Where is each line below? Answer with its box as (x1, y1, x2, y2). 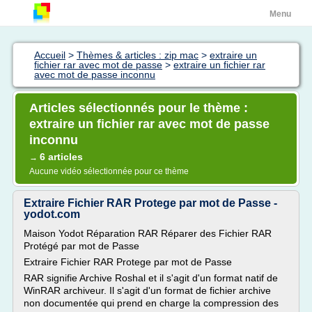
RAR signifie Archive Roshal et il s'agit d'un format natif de (24, 272, 278, 283)
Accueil (34, 49, 65, 61)
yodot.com (24, 208, 80, 220)
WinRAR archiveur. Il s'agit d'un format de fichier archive (24, 285, 271, 296)
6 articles (40, 151, 83, 162)
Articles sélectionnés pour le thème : (29, 101, 248, 115)
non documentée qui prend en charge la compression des (24, 297, 279, 309)
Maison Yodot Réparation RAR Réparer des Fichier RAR (24, 228, 272, 239)
